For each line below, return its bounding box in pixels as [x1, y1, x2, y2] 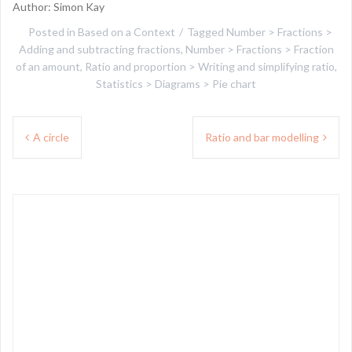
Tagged [186, 25, 226, 38]
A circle [33, 130, 69, 144]
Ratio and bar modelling [205, 130, 319, 144]
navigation [12, 137, 96, 172]
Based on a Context [77, 25, 175, 38]
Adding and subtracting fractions [18, 42, 181, 56]
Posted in [27, 25, 78, 38]
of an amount [15, 60, 80, 73]
